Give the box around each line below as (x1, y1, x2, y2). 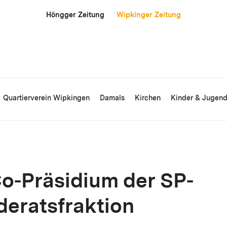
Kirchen (135, 95, 161, 102)
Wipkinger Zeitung (117, 12, 181, 19)
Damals (100, 95, 125, 102)
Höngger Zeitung (46, 12, 104, 19)
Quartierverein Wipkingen (3, 95, 90, 102)
